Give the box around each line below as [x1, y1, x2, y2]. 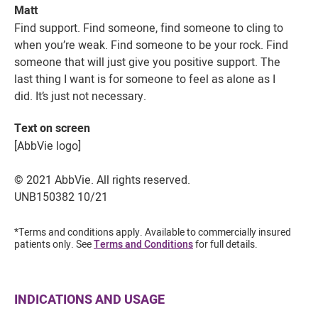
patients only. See [14, 237, 94, 251]
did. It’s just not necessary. [14, 88, 146, 104]
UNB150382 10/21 [14, 189, 108, 204]
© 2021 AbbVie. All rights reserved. [14, 172, 190, 187]
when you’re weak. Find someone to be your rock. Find [14, 37, 288, 53]
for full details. [193, 237, 258, 251]
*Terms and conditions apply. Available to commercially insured [14, 225, 291, 239]
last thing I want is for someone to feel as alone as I [14, 71, 275, 87]
